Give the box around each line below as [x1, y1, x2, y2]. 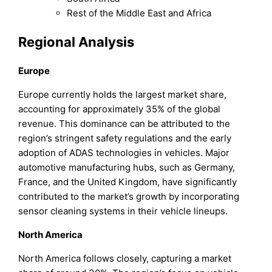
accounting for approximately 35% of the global [18, 103, 221, 115]
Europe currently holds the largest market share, [18, 89, 227, 101]
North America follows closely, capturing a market [18, 253, 232, 265]
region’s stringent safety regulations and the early [18, 132, 232, 144]
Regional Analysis [18, 33, 135, 50]
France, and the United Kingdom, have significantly [18, 176, 237, 188]
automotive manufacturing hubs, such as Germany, [18, 161, 236, 174]
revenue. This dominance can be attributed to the [18, 118, 231, 130]
